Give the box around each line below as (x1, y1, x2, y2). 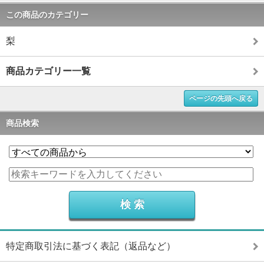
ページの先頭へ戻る (189, 94, 253, 103)
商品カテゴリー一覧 (6, 65, 91, 76)
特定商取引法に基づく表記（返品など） (6, 240, 176, 251)
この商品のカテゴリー (6, 9, 88, 19)
